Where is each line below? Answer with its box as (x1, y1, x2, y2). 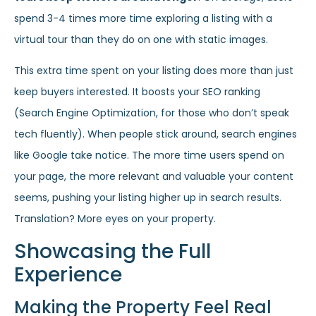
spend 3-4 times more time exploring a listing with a (14, 11, 272, 25)
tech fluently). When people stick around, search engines (14, 127, 297, 142)
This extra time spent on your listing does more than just (14, 63, 293, 78)
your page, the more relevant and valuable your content (14, 169, 293, 184)
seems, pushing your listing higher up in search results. (14, 190, 281, 205)
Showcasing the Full (14, 237, 211, 265)
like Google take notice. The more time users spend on (14, 148, 284, 163)
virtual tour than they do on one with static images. (14, 32, 268, 47)
